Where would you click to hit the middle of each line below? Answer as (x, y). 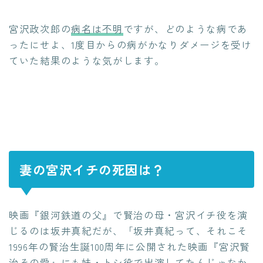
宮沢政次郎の (40, 29)
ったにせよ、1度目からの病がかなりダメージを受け (130, 45)
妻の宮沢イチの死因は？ (92, 169)
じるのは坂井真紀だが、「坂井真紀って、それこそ (129, 230)
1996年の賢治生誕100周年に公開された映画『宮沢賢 (129, 246)
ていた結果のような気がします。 (87, 61)
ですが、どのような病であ (186, 29)
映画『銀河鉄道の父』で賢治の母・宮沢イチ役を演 (129, 215)
